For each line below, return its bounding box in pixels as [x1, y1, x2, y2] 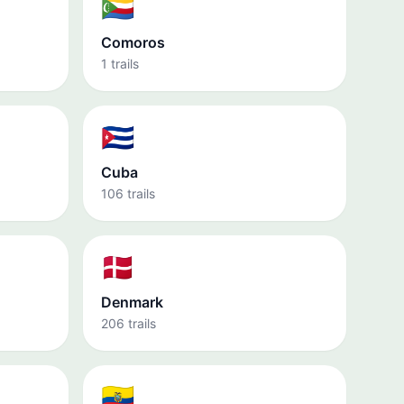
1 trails [101, 56, 139, 71]
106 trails [101, 186, 155, 201]
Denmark [101, 293, 163, 311]
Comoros [101, 33, 165, 51]
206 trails [101, 316, 156, 331]
